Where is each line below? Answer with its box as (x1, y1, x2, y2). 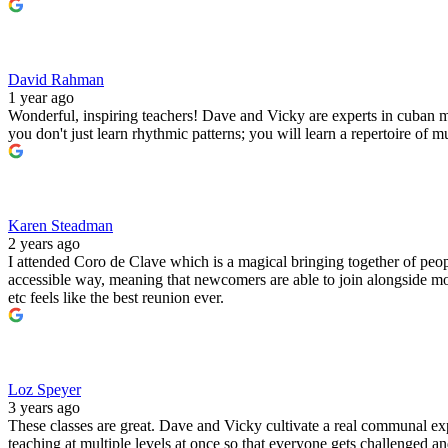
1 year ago (8, 88, 74, 106)
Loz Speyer (8, 380, 81, 398)
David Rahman (8, 70, 104, 88)
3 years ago (8, 398, 80, 416)
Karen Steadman (8, 216, 113, 234)
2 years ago (8, 234, 80, 252)
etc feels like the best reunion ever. (8, 288, 224, 306)
